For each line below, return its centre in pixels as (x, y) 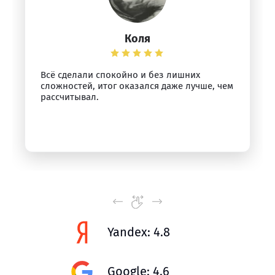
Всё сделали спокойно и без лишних (120, 75)
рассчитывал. (70, 97)
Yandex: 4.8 (139, 232)
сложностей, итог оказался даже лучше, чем (137, 86)
